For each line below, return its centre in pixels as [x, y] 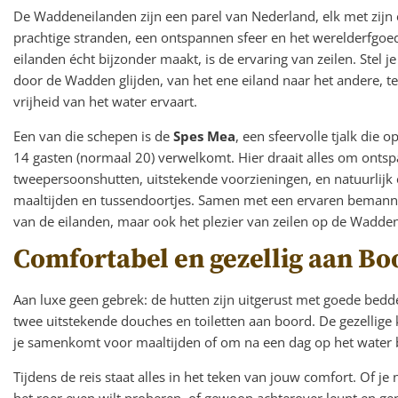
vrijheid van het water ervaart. [105, 101]
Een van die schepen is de [93, 135]
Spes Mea [204, 135]
